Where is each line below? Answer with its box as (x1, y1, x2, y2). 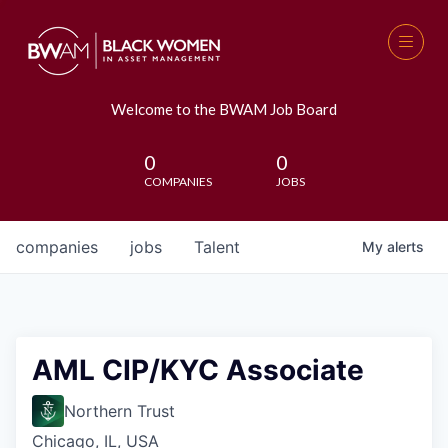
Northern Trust (64, 401, 175, 421)
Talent (194, 237, 240, 257)
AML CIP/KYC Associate (32, 353, 364, 387)
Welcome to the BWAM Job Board (111, 100, 337, 118)
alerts (387, 238, 424, 255)
